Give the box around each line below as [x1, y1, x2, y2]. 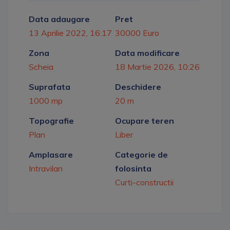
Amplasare [29, 149, 73, 160]
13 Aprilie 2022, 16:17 [29, 28, 112, 38]
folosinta [115, 163, 151, 174]
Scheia [29, 62, 53, 72]
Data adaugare [29, 14, 90, 24]
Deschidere [115, 82, 161, 92]
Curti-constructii [115, 177, 174, 187]
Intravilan [29, 163, 63, 174]
